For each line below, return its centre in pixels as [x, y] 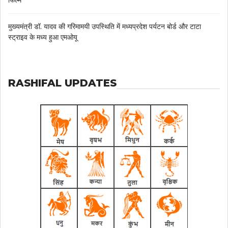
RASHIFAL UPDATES [62, 83]
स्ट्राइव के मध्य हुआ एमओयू [43, 37]
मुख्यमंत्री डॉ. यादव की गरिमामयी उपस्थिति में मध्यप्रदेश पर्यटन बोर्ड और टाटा [105, 27]
